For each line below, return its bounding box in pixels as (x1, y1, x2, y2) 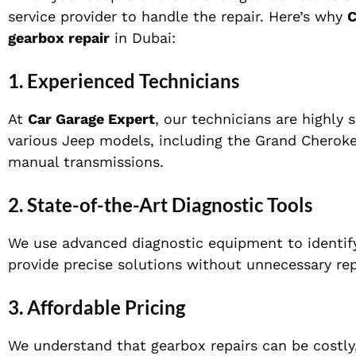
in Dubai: (110, 29, 176, 47)
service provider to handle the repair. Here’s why (8, 8, 347, 25)
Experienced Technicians (27, 69, 239, 93)
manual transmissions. (8, 153, 164, 171)
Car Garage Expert (28, 110, 155, 128)
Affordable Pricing (27, 296, 185, 319)
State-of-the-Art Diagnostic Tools (27, 193, 312, 217)
